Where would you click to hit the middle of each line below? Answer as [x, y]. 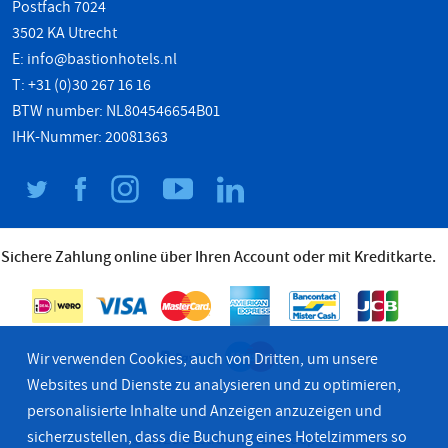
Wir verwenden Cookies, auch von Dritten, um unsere [202, 359]
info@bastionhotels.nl [102, 59]
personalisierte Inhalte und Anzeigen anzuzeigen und [204, 411]
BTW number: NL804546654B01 [116, 111]
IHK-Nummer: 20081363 [90, 137]
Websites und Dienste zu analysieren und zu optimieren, [214, 385]
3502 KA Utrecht [64, 33]
